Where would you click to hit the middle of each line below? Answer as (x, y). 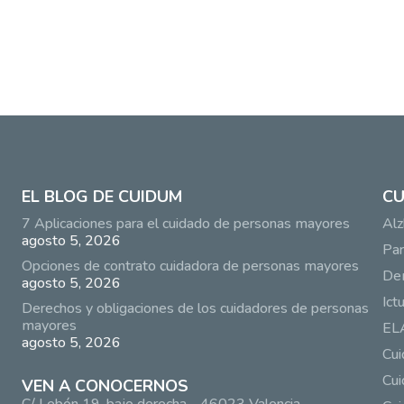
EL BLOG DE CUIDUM (101, 197)
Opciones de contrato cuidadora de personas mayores (190, 266)
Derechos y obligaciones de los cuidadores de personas (195, 309)
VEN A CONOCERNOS (105, 386)
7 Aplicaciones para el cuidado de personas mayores (185, 224)
